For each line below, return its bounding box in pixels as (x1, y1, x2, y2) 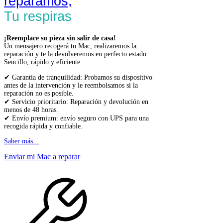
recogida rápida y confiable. (4, 122, 83, 130)
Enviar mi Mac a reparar (4, 152, 80, 161)
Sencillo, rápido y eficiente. (4, 58, 82, 66)
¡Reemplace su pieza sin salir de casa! (4, 34, 116, 42)
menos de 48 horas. (4, 106, 58, 114)
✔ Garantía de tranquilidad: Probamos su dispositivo (4, 74, 152, 82)
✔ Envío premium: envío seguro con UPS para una (4, 114, 149, 122)
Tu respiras (4, 8, 72, 24)
